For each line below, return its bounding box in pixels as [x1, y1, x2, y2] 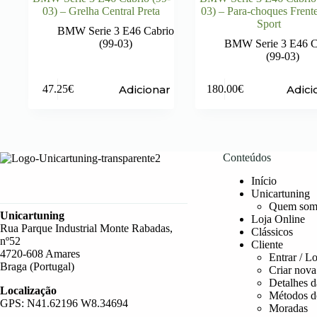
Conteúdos [222, 151, 271, 163]
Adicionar [119, 82, 171, 96]
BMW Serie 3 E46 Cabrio [57, 24, 174, 37]
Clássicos [250, 225, 293, 238]
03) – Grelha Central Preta [42, 4, 161, 17]
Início [250, 174, 277, 187]
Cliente [250, 238, 283, 250]
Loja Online [250, 212, 305, 225]
